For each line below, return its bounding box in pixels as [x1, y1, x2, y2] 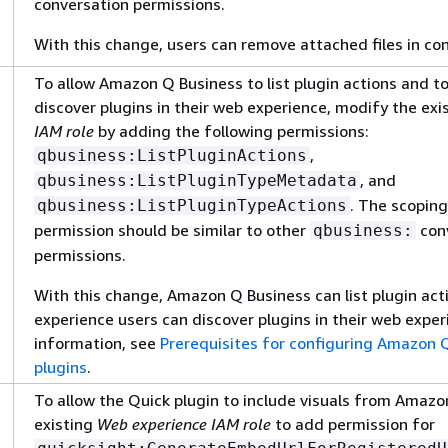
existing [34, 414, 97, 434]
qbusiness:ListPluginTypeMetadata [37, 171, 357, 190]
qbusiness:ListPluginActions [37, 146, 307, 165]
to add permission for [271, 414, 435, 434]
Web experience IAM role [97, 414, 271, 434]
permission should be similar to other [34, 220, 310, 240]
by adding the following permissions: [94, 121, 369, 141]
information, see [34, 333, 160, 353]
